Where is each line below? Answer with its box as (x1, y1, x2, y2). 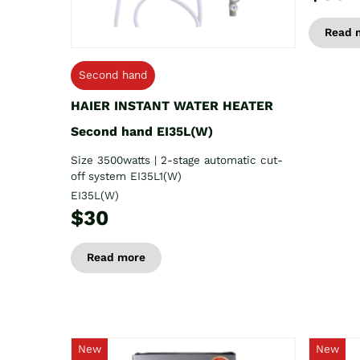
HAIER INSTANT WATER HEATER (71, 97, 273, 113)
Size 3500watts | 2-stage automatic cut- (71, 153, 283, 167)
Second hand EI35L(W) (71, 123, 213, 139)
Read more (87, 250, 145, 264)
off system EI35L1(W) (71, 169, 182, 183)
